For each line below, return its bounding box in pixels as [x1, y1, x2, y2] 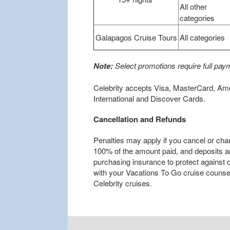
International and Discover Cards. [93, 93, 205, 104]
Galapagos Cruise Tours [95, 32, 177, 43]
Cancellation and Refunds [93, 113, 186, 125]
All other [180, 1, 207, 12]
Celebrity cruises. [93, 177, 152, 188]
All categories [180, 32, 225, 43]
